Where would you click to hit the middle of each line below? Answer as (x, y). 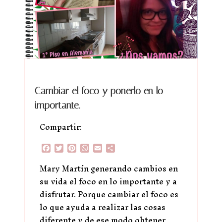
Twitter (80, 148)
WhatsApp (112, 148)
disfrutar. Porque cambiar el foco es (109, 194)
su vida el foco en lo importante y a (108, 181)
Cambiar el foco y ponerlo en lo (99, 91)
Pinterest (96, 148)
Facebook (71, 148)
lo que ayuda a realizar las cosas (103, 207)
